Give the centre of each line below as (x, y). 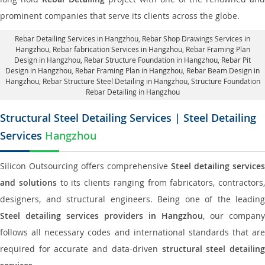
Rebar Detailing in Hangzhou (132, 92)
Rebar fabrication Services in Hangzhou (117, 49)
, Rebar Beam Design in (221, 70)
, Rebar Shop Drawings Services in (194, 38)
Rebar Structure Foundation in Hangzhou (151, 60)
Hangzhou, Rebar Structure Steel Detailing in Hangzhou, (98, 81)
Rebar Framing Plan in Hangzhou (129, 70)
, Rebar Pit (234, 60)
